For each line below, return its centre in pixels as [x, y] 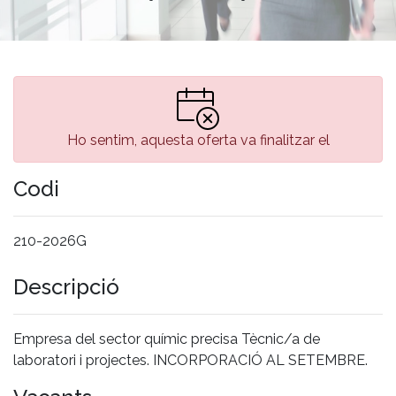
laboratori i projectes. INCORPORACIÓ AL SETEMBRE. [190, 360]
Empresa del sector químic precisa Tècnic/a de [167, 339]
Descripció [66, 286]
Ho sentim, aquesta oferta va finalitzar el [198, 140]
